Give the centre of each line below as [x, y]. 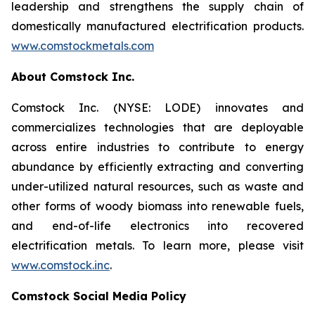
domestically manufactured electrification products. [157, 26]
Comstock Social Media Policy [99, 296]
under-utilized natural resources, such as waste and [157, 186]
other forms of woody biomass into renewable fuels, [157, 206]
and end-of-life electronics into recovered [157, 226]
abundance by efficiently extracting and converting [157, 167]
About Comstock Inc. [73, 77]
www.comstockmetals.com [83, 46]
